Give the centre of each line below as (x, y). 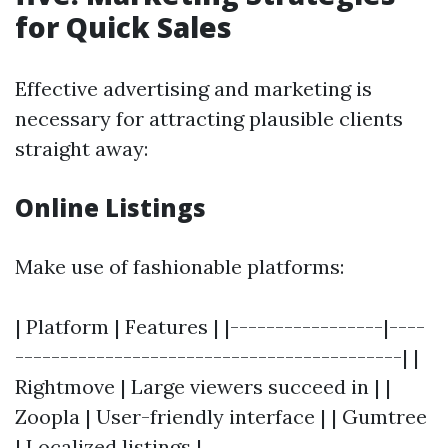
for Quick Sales (123, 27)
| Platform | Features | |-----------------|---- (220, 327)
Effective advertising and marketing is (193, 89)
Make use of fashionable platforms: (179, 267)
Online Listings (110, 208)
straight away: (81, 149)
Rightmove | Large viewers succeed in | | (203, 387)
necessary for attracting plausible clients (209, 119)
